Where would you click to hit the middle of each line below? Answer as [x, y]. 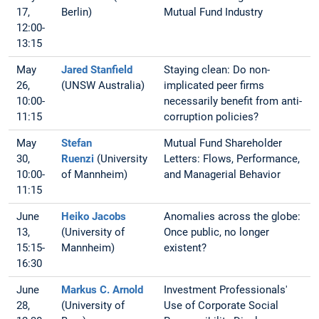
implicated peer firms [214, 85]
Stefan [77, 143]
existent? [185, 247]
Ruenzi [78, 158]
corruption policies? [211, 116]
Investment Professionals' [226, 289]
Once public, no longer [217, 232]
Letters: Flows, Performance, [232, 158]
